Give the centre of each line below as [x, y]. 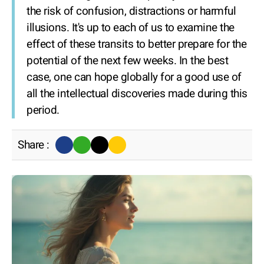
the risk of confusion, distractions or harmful [131, 11]
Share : [34, 145]
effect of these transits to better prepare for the [136, 44]
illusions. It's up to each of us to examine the [131, 28]
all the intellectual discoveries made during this [137, 94]
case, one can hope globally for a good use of [134, 77]
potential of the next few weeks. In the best [127, 61]
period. [43, 110]
